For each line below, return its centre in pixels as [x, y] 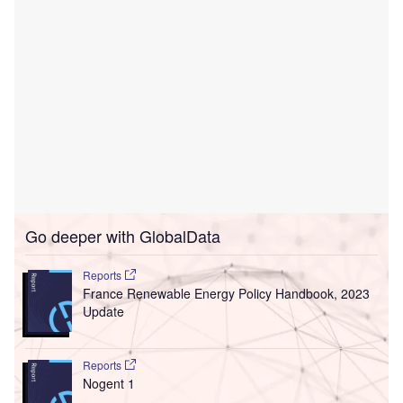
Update [103, 311]
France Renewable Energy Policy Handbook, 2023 [226, 293]
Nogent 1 [108, 383]
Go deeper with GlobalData [123, 235]
